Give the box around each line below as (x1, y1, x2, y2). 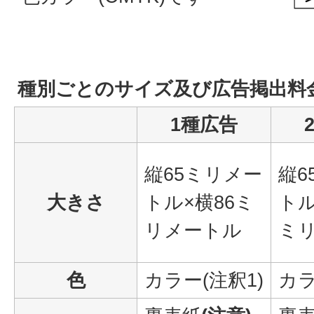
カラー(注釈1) (144, 269, 264, 292)
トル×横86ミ (144, 191, 254, 214)
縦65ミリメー (144, 163, 262, 186)
